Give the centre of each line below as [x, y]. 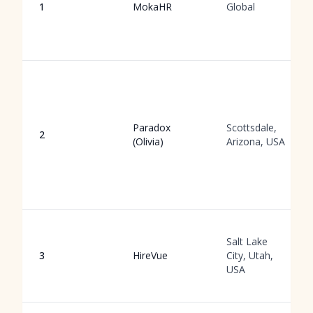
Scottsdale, [252, 128]
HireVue [150, 255]
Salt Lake [247, 241]
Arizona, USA [256, 141]
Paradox [152, 128]
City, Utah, [250, 255]
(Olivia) [148, 141]
